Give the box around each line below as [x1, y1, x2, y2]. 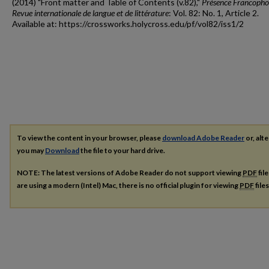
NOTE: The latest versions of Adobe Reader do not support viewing [17, 168, 243, 178]
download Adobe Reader [162, 133, 244, 143]
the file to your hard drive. [79, 146, 165, 156]
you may [17, 146, 45, 156]
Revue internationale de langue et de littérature [12, 8, 169, 19]
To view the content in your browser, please [17, 133, 162, 143]
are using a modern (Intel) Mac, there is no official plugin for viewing [17, 181, 240, 190]
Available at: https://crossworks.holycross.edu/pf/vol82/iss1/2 [12, 19, 244, 29]
